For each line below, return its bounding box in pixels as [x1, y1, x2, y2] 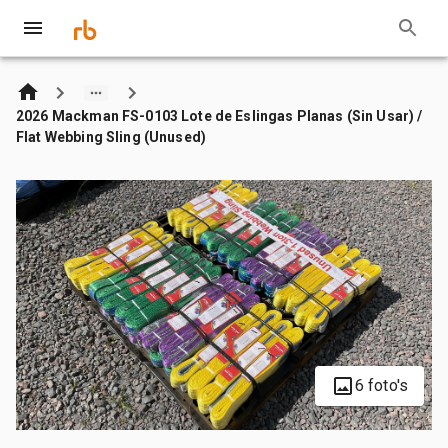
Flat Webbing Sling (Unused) [16, 128, 207, 145]
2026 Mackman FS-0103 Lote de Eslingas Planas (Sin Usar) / [16, 107, 423, 124]
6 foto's [354, 375, 408, 395]
